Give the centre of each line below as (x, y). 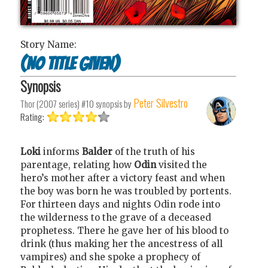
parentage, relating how (77, 165)
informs (63, 151)
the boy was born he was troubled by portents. (126, 191)
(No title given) (70, 63)
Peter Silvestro (161, 102)
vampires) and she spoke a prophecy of (110, 257)
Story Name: (48, 45)
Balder (98, 151)
